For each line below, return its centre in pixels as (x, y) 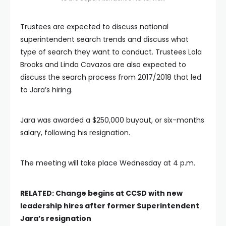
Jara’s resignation (56, 218)
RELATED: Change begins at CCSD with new (101, 193)
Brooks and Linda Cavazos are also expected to (103, 65)
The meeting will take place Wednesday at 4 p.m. (108, 163)
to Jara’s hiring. (46, 90)
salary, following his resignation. (75, 133)
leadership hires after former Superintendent (110, 206)
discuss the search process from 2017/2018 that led (111, 77)
